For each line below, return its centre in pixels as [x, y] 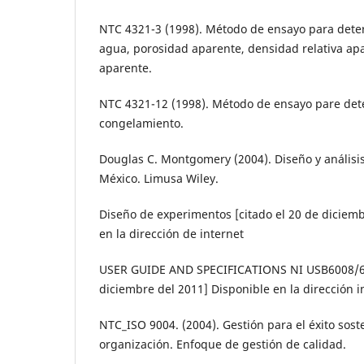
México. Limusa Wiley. [159, 179]
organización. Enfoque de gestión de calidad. [223, 344]
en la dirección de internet [171, 234]
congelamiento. [141, 123]
